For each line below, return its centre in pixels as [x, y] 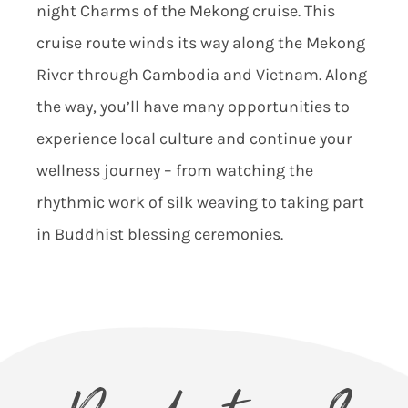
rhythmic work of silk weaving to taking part [200, 203]
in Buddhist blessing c [119, 235]
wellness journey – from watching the [174, 171]
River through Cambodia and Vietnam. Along [201, 75]
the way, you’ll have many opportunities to [193, 107]
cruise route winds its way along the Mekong [200, 43]
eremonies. [242, 235]
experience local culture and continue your [194, 139]
